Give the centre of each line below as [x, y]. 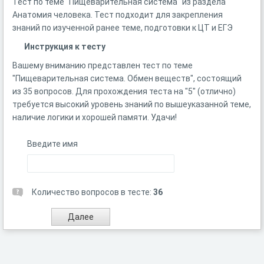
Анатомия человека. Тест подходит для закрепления [118, 15]
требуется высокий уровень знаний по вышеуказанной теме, [132, 104]
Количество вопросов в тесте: [93, 192]
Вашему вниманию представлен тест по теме [103, 65]
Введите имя [52, 144]
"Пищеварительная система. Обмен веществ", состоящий [127, 78]
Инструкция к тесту [65, 47]
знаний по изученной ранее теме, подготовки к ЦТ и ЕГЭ [123, 28]
